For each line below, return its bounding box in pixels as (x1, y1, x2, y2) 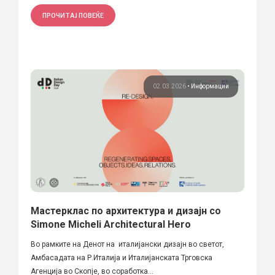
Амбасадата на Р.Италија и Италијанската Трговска (31, 253, 212, 262)
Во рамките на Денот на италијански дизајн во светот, (31, 239, 224, 249)
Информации (191, 82, 229, 90)
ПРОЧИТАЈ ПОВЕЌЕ (42, 11, 104, 19)
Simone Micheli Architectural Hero (31, 218, 191, 230)
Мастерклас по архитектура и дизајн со (31, 204, 221, 217)
